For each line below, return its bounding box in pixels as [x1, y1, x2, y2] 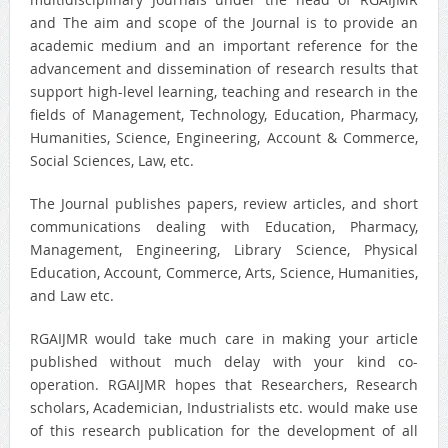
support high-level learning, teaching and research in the [29, 82, 419, 102]
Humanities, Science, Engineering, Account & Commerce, [29, 128, 419, 148]
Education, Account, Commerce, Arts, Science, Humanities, [29, 263, 419, 283]
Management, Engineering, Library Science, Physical [29, 240, 419, 260]
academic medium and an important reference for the [29, 36, 419, 56]
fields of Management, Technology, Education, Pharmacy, [29, 105, 419, 125]
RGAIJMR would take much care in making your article [29, 329, 419, 349]
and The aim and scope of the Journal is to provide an [29, 13, 419, 33]
